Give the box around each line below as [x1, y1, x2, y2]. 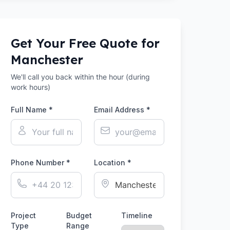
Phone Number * [11, 158, 71, 167]
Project [11, 211, 36, 220]
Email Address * [93, 105, 150, 114]
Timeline [121, 211, 153, 220]
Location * [93, 158, 131, 167]
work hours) [11, 83, 51, 91]
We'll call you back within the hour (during [11, 72, 150, 81]
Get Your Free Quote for [11, 35, 160, 51]
